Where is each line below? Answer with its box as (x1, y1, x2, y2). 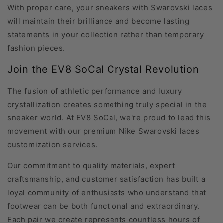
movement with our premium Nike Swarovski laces (7, 126, 200, 136)
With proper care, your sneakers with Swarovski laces (7, 2, 213, 12)
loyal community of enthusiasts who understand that (7, 187, 207, 197)
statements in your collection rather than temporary (7, 29, 204, 39)
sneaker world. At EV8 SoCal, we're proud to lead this (7, 112, 211, 122)
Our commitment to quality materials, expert (7, 160, 175, 170)
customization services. (7, 139, 98, 149)
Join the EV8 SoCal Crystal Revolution (7, 63, 199, 76)
